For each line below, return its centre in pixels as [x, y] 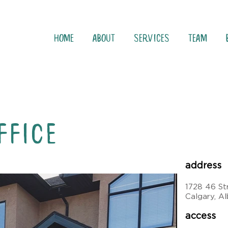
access [201, 216]
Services [152, 38]
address [203, 165]
